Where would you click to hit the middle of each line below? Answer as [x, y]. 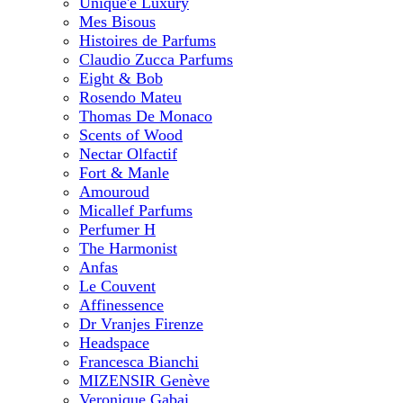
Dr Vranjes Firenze [141, 324]
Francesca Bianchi [139, 362]
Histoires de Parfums [148, 40]
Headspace [114, 343]
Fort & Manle [124, 173]
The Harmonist [128, 248]
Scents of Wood [131, 135]
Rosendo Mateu [130, 97]
